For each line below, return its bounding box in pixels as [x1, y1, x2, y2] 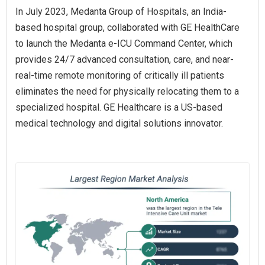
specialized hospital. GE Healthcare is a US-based [15, 102, 222, 114]
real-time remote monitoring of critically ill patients [15, 70, 224, 82]
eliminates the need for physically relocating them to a [15, 86, 239, 98]
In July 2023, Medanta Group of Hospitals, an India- [15, 6, 227, 18]
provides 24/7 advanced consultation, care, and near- [15, 54, 234, 66]
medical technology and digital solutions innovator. [15, 118, 223, 130]
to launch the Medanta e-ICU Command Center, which [15, 38, 232, 50]
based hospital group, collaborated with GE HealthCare [15, 22, 240, 34]
